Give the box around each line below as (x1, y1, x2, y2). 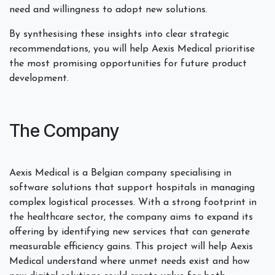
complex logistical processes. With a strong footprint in (9, 197, 257, 207)
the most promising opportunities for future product (9, 58, 247, 69)
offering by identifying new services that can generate (9, 227, 250, 237)
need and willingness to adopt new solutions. (9, 4, 207, 15)
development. (9, 73, 69, 83)
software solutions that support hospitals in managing (9, 182, 255, 193)
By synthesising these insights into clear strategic (9, 29, 229, 39)
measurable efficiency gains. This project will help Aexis (9, 241, 253, 252)
